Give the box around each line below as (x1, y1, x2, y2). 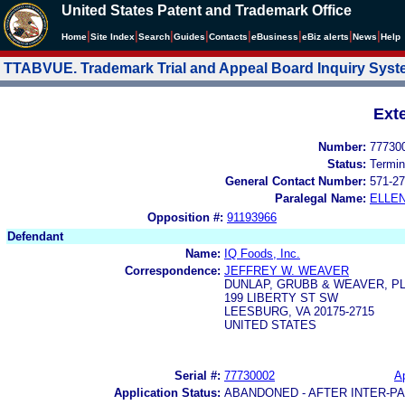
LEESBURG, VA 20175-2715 (224, 304, 374, 318)
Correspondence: (125, 263, 221, 278)
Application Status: (114, 385, 221, 400)
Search (138, 32, 170, 42)
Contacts (209, 32, 248, 42)
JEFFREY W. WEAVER (224, 263, 349, 278)
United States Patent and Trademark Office (61, 3, 352, 18)
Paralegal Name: (275, 191, 366, 205)
